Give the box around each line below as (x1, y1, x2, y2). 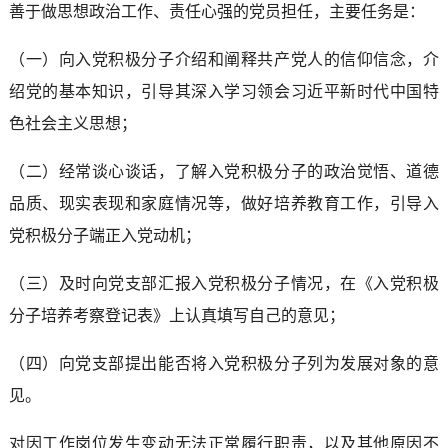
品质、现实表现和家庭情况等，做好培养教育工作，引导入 (8, 194, 440, 212)
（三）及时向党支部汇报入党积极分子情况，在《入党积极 (8, 274, 440, 292)
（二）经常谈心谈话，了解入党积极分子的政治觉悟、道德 (8, 162, 440, 180)
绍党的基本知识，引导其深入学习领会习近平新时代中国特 (8, 82, 440, 100)
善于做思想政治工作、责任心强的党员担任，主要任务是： (8, 2, 425, 20)
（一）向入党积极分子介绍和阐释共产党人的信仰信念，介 (8, 50, 440, 68)
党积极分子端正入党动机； (8, 226, 201, 244)
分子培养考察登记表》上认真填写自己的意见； (8, 306, 345, 324)
